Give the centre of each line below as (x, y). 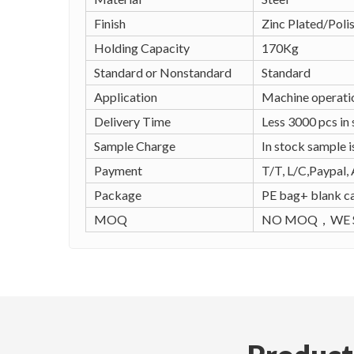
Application (126, 97)
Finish (110, 23)
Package (118, 195)
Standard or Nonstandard (163, 72)
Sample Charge (135, 146)
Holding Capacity (142, 48)
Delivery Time (132, 121)
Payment (118, 170)
